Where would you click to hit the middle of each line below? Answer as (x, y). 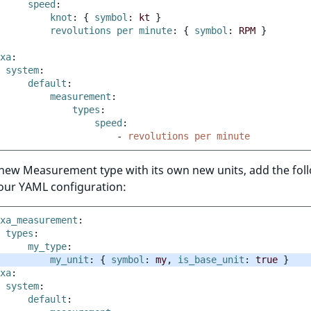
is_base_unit (208, 259)
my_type (47, 246)
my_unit (69, 259)
